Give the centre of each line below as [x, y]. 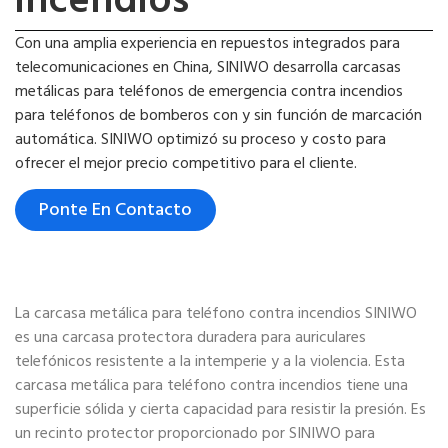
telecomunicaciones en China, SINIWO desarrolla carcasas [208, 66]
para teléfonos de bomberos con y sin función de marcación [218, 114]
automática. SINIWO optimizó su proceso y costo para [200, 138]
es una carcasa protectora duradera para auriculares [190, 337]
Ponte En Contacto [115, 210]
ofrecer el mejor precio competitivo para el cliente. [186, 162]
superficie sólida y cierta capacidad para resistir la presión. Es [220, 409]
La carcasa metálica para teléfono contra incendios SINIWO [216, 313]
